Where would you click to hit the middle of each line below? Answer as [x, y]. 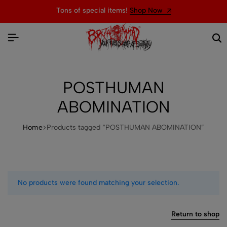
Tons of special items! [93, 10]
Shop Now [147, 10]
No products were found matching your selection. [98, 183]
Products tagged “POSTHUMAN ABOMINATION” [125, 127]
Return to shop [195, 214]
